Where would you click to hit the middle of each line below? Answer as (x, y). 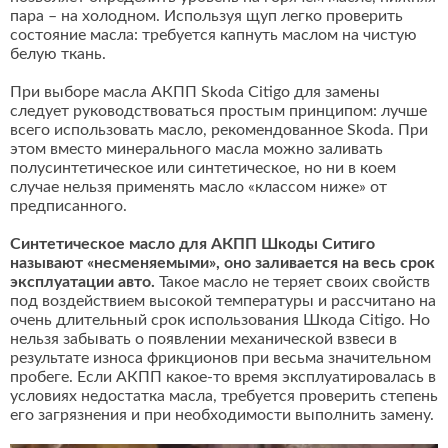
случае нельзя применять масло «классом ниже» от (198, 187)
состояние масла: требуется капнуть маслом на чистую (213, 35)
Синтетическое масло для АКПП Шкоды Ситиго (192, 244)
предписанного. (68, 206)
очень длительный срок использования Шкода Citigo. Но (220, 320)
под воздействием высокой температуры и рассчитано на (223, 301)
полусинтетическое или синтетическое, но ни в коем (203, 168)
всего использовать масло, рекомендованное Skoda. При (219, 130)
